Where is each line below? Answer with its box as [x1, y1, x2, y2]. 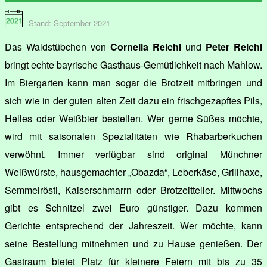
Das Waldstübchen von [5, 39, 110, 54]
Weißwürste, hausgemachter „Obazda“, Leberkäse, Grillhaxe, [5, 164, 262, 179]
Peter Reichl [206, 39, 262, 54]
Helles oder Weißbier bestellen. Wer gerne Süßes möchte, [5, 111, 262, 125]
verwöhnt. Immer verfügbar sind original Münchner [5, 147, 262, 161]
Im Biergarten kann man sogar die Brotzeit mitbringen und [5, 75, 262, 89]
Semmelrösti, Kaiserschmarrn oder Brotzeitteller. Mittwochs [5, 182, 262, 197]
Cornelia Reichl [110, 39, 181, 54]
